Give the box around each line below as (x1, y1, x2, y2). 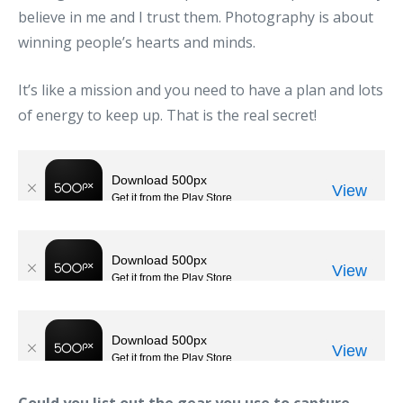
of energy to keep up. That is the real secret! (18, 104, 317, 125)
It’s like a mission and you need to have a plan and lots (18, 79, 383, 100)
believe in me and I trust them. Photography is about (18, 6, 373, 27)
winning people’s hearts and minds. (18, 31, 255, 52)
